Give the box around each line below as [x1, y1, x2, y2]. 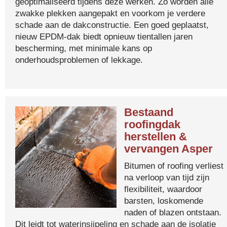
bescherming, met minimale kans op [15, 43, 152, 53]
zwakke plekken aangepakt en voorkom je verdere [15, 8, 205, 18]
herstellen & [124, 130, 187, 143]
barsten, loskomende [124, 196, 203, 206]
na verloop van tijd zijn [124, 172, 209, 182]
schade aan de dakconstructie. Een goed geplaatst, [15, 20, 209, 30]
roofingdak [124, 118, 180, 131]
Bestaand [124, 106, 173, 119]
